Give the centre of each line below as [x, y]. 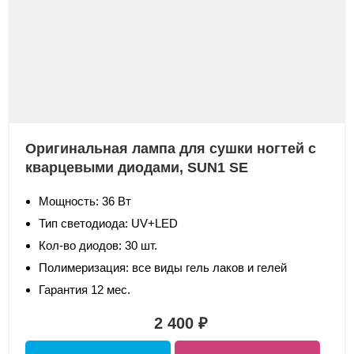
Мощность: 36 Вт [85, 201]
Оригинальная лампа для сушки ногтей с [171, 149]
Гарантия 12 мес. [85, 290]
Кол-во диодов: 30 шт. [98, 246]
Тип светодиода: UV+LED [109, 224]
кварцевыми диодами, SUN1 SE [137, 168]
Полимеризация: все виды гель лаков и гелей [163, 268]
